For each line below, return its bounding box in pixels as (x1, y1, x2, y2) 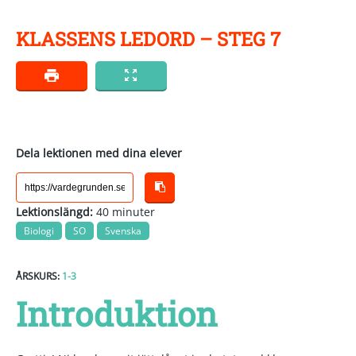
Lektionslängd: (16, 204, 93, 220)
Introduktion (16, 292, 218, 336)
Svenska (105, 224, 141, 238)
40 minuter (93, 204, 155, 220)
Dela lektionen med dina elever (16, 145, 182, 161)
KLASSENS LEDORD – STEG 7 (16, 26, 281, 52)
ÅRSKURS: (16, 269, 60, 284)
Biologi (24, 224, 54, 238)
